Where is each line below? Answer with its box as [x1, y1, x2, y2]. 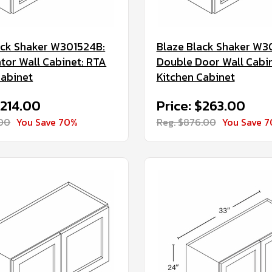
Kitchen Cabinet [156, 69, 235, 85]
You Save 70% [16, 115, 78, 129]
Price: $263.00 [156, 96, 245, 116]
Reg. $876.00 [156, 115, 216, 129]
